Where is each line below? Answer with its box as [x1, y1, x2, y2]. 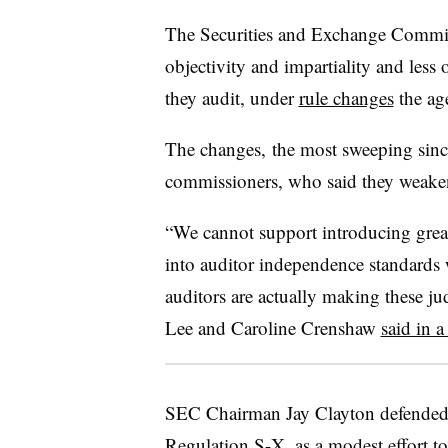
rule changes [298, 85, 394, 110]
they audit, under [164, 85, 299, 110]
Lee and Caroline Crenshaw [164, 315, 381, 340]
